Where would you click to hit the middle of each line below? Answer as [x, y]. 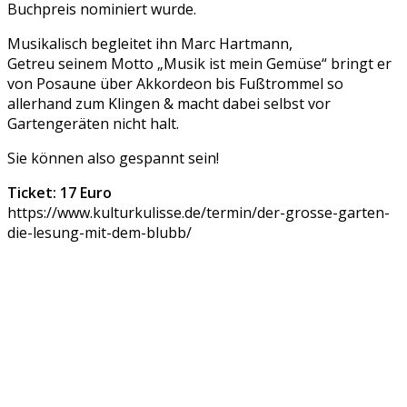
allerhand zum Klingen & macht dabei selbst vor [169, 104]
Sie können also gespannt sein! [113, 159]
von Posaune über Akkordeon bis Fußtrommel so [175, 84]
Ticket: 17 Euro [60, 193]
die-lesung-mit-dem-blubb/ [99, 233]
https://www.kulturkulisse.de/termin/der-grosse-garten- [199, 213]
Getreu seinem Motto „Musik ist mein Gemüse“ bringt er [199, 64]
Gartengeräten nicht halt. [93, 124]
